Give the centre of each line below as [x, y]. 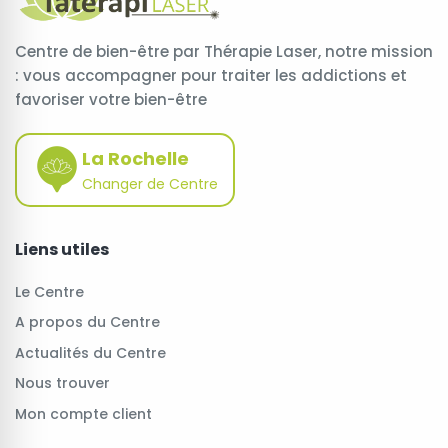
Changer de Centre [150, 184]
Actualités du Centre [90, 352]
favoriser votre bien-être [111, 100]
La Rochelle [135, 159]
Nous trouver [62, 383]
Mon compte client [83, 413]
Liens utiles [62, 250]
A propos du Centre [87, 322]
